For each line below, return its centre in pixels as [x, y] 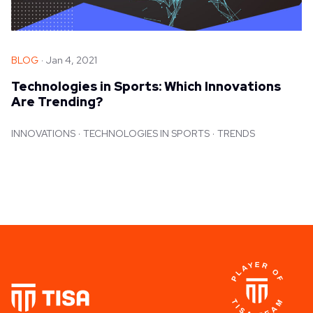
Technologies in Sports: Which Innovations [146, 86]
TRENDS [236, 133]
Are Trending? [57, 101]
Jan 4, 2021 [72, 60]
